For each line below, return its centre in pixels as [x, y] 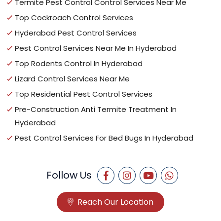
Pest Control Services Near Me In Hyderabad [96, 48]
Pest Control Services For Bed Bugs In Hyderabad [104, 138]
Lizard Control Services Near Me [72, 79]
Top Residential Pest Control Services [84, 94]
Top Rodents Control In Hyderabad [79, 63]
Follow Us [69, 175]
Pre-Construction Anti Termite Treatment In [96, 109]
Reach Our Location [114, 202]
